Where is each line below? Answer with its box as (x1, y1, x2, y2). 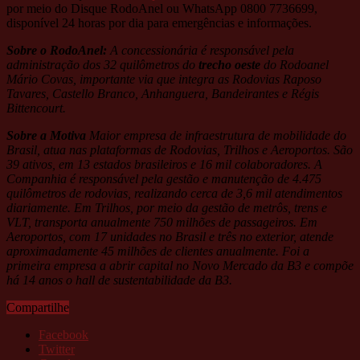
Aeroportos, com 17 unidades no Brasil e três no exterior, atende (6, 229, 333, 243)
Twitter (39, 342, 75, 356)
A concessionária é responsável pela (107, 43, 294, 57)
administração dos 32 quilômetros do (6, 57, 198, 72)
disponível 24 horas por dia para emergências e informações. (6, 15, 312, 30)
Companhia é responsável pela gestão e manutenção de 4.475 (6, 171, 321, 186)
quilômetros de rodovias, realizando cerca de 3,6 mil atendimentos (6, 186, 342, 200)
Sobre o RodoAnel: (6, 43, 107, 57)
